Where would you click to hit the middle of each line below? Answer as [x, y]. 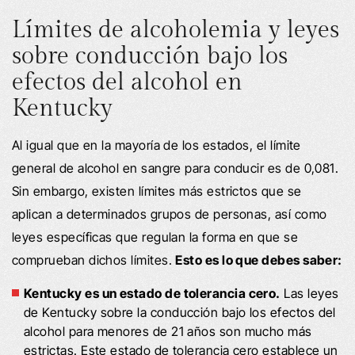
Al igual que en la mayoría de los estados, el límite [157, 145]
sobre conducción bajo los [150, 56]
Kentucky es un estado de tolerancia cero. [152, 293]
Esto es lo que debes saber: [259, 260]
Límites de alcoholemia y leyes [176, 30]
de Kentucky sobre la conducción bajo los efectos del [180, 312]
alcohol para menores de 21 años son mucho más [168, 331]
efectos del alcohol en [127, 82]
